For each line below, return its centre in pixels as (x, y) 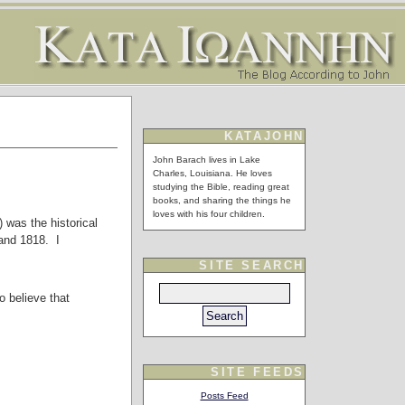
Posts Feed (224, 396)
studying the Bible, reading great (221, 187)
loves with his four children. (209, 214)
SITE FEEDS (258, 372)
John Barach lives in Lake (207, 160)
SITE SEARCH (252, 265)
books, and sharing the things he (222, 200)
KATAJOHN (264, 136)
